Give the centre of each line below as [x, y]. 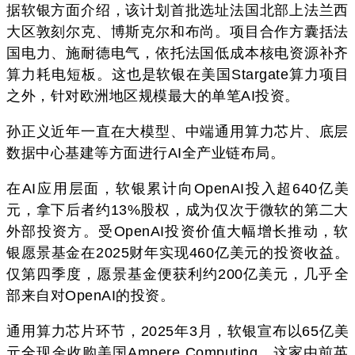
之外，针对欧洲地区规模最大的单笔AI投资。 [153, 95]
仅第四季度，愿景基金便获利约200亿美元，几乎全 [177, 274]
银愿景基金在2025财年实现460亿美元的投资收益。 [177, 252]
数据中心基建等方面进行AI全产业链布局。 [145, 153]
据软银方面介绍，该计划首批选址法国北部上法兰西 [177, 10]
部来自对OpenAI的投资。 [90, 295]
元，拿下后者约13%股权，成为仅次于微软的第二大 [177, 210]
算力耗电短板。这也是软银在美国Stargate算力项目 [177, 74]
